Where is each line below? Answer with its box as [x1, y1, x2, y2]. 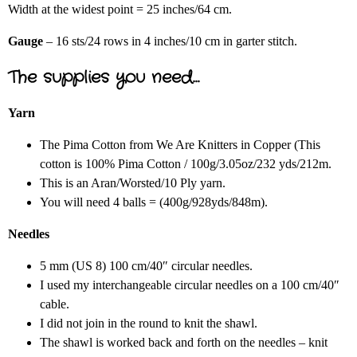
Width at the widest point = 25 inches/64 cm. [8, 2, 232, 17]
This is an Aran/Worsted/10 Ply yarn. [40, 176, 226, 190]
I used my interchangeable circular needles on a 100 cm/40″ [40, 278, 339, 292]
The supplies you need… [8, 65, 199, 90]
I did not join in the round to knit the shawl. [40, 316, 257, 331]
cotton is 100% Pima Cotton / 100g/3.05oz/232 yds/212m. [40, 157, 331, 171]
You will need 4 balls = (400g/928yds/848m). [40, 195, 268, 210]
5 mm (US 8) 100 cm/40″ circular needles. [40, 259, 253, 273]
